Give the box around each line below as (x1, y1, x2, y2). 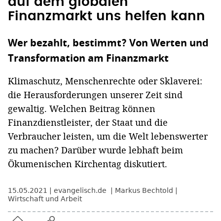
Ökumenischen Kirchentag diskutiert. (8, 158, 167, 170)
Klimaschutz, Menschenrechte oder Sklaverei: (8, 75, 202, 87)
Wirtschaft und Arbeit (8, 195, 82, 203)
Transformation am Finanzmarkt (8, 51, 169, 66)
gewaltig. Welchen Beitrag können (8, 103, 155, 115)
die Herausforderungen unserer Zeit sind (8, 89, 183, 101)
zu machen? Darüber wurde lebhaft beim (8, 144, 183, 156)
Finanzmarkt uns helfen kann (8, 10, 205, 23)
